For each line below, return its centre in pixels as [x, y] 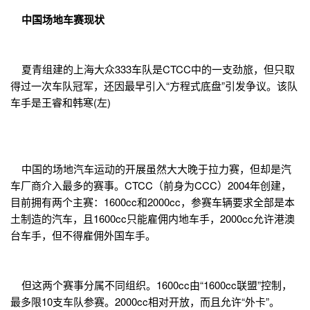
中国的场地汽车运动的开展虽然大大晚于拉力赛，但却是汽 [151, 169]
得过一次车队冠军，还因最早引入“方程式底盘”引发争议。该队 [154, 86]
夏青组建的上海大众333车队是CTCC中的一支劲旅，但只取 [153, 69]
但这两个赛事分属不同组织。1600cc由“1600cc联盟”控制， [151, 285]
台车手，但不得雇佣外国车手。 [83, 235]
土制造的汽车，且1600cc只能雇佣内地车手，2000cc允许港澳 [153, 219]
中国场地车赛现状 [57, 20]
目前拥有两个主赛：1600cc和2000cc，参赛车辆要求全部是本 [153, 202]
